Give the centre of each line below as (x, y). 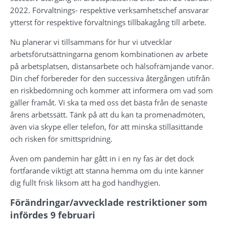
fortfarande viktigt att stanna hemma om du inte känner (107, 170)
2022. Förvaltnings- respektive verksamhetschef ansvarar (109, 10)
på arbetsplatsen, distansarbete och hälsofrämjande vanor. (112, 66)
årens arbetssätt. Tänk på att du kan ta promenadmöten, (108, 114)
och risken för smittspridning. (61, 138)
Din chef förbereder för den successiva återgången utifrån (110, 78)
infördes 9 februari (53, 215)
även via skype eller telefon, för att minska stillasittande (106, 126)
